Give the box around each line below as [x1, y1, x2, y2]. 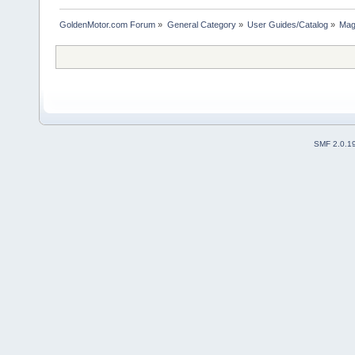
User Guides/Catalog [246, 20, 328, 29]
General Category [166, 20, 236, 29]
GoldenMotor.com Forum [59, 20, 156, 29]
